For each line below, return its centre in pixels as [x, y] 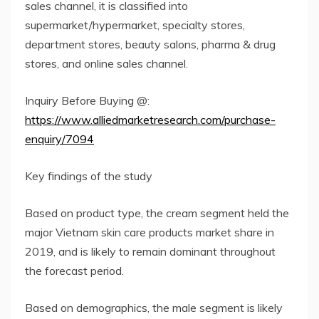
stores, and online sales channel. [106, 63]
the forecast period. [74, 270]
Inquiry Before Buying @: [87, 100]
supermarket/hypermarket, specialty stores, [135, 25]
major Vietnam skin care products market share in [150, 232]
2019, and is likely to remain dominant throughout [150, 251]
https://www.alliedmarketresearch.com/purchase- [150, 119]
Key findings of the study [89, 176]
